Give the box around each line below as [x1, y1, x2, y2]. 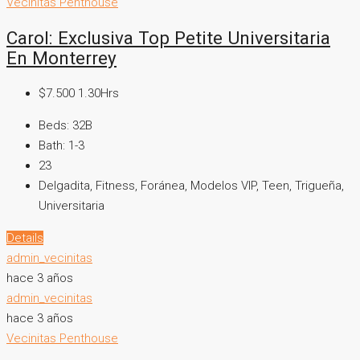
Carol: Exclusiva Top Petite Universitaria [6, 27, 330, 49]
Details [6, 230, 43, 245]
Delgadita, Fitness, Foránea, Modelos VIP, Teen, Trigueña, [39, 178, 344, 193]
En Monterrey [6, 47, 117, 69]
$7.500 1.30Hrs [39, 85, 119, 100]
